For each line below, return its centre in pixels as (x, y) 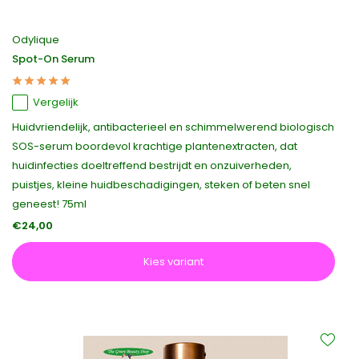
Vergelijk (56, 102)
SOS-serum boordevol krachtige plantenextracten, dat (155, 146)
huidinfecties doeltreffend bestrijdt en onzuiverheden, (152, 165)
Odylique (36, 40)
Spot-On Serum (53, 59)
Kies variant (173, 262)
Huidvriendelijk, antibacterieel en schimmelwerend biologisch (173, 127)
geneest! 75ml (49, 204)
